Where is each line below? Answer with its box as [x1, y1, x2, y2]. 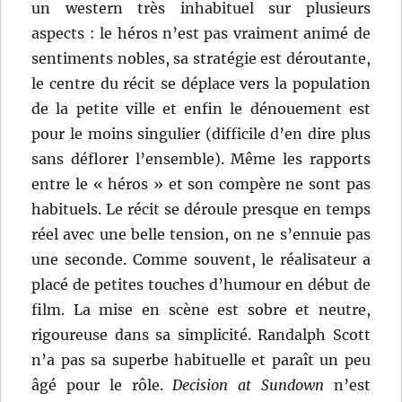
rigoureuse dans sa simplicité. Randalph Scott [31, 326, 371, 345]
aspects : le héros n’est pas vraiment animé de [31, 24, 371, 43]
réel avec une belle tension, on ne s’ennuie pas [31, 225, 371, 244]
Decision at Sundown [172, 376, 324, 395]
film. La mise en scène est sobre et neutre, [31, 301, 371, 319]
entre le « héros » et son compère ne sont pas [31, 175, 371, 194]
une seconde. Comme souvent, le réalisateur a [31, 250, 371, 269]
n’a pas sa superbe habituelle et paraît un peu [31, 351, 371, 370]
